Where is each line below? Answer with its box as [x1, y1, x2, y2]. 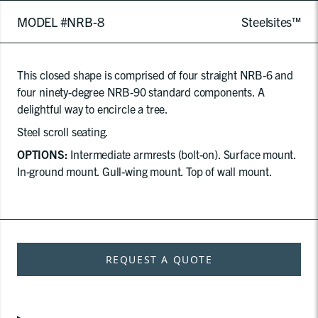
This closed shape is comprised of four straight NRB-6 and [17, 67, 293, 82]
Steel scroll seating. [17, 124, 109, 138]
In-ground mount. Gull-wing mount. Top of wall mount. [17, 164, 273, 178]
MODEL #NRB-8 [17, 13, 104, 30]
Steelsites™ [241, 13, 301, 30]
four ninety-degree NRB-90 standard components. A [17, 84, 265, 99]
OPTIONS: [17, 147, 68, 161]
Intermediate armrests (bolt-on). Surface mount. [67, 147, 297, 161]
